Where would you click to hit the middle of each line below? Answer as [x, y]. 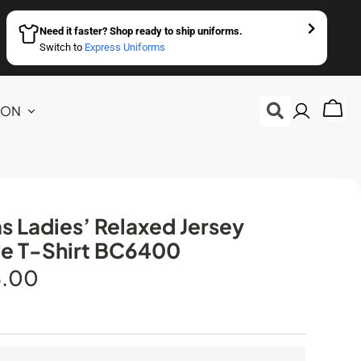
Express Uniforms [124, 47]
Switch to [62, 47]
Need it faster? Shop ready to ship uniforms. [141, 31]
